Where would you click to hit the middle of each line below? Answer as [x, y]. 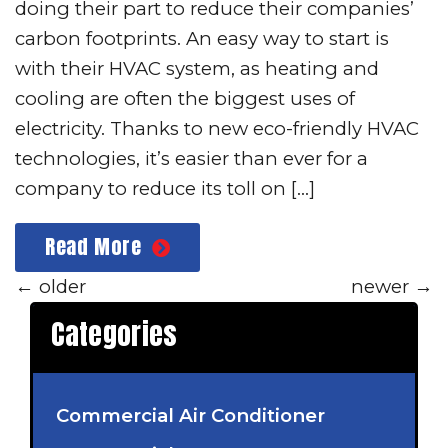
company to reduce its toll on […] [165, 189]
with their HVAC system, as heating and [197, 69]
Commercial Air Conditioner [191, 415]
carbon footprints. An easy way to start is [202, 39]
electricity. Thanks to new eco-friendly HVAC [217, 129]
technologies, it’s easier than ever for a [191, 159]
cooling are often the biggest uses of [185, 99]
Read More [93, 246]
